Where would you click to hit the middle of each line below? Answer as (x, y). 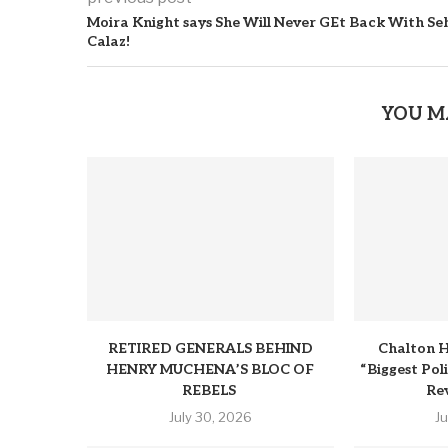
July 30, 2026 (210, 417)
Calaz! (108, 41)
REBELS (210, 391)
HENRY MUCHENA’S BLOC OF (210, 370)
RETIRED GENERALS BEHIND (210, 349)
